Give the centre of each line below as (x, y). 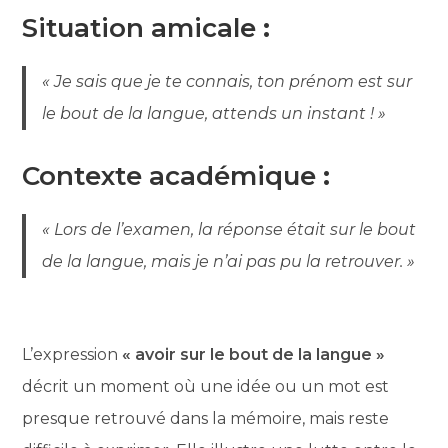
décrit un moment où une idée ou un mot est (206, 386)
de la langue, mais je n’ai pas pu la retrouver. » (229, 261)
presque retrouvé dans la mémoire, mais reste (206, 418)
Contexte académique (169, 175)
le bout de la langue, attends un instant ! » (214, 113)
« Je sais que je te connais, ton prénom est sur (227, 81)
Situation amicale (139, 27)
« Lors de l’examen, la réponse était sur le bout (229, 229)
